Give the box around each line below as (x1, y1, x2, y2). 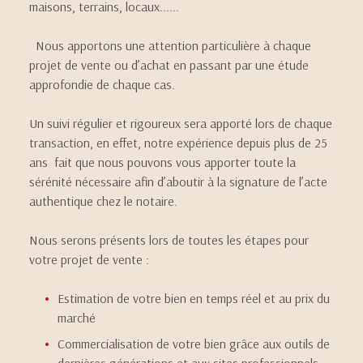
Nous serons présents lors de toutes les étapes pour (29, 232, 309, 248)
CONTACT (275, 23, 332, 39)
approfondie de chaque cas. (29, 76, 175, 92)
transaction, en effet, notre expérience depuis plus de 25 (29, 135, 327, 151)
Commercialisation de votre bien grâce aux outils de (58, 335, 331, 352)
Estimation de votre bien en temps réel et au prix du (58, 290, 331, 306)
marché (58, 310, 96, 326)
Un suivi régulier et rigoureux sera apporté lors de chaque (29, 115, 332, 131)
